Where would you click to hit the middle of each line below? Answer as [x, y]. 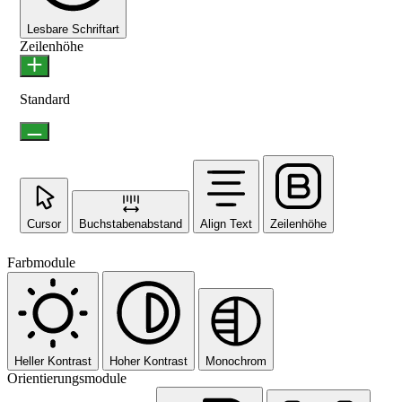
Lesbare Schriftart [73, 29]
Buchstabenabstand [131, 223]
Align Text [226, 223]
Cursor [44, 223]
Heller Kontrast [53, 361]
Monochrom [236, 361]
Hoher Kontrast [149, 361]
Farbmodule [41, 262]
